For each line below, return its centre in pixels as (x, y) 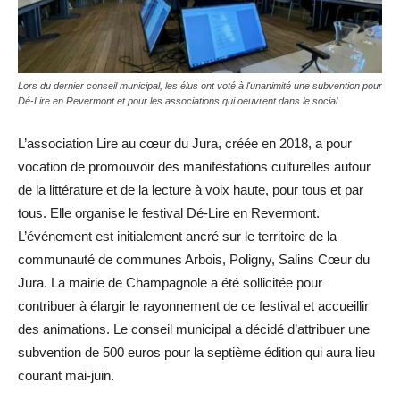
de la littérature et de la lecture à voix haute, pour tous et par (191, 190)
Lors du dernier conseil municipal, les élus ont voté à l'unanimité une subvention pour (200, 86)
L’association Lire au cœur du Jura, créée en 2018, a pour (185, 144)
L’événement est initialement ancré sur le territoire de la (177, 237)
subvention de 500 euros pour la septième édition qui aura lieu (196, 353)
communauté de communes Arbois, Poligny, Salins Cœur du (194, 260)
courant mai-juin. (66, 376)
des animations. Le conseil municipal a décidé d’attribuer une (194, 329)
